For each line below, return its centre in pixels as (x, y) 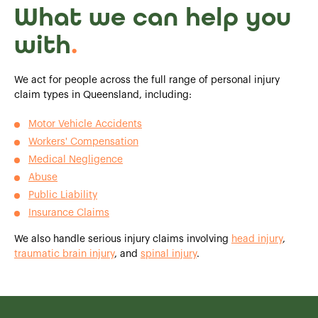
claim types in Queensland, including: (103, 95)
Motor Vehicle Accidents (85, 124)
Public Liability (63, 195)
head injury (257, 239)
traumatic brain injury (64, 254)
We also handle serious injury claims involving (123, 239)
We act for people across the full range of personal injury (147, 80)
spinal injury (169, 254)
